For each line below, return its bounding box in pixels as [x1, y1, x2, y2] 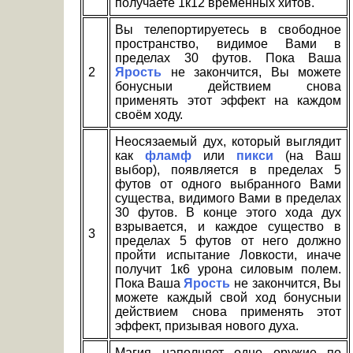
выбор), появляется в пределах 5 [115, 163, 342, 177]
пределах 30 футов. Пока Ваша [115, 51, 342, 65]
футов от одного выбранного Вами [115, 177, 342, 191]
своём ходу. [115, 108, 184, 122]
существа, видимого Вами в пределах [115, 191, 342, 206]
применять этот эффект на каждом [115, 94, 342, 108]
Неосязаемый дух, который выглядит [115, 135, 342, 149]
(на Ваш [273, 149, 342, 163]
